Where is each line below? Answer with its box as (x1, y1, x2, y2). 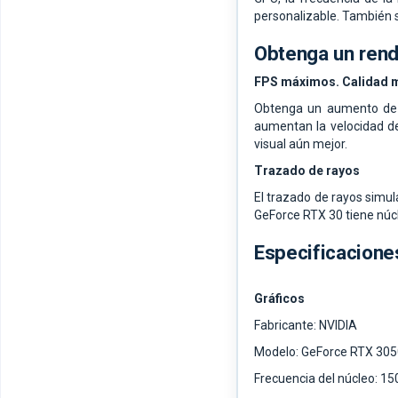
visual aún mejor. (254, 137, 347, 152)
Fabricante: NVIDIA (254, 318, 357, 333)
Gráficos (254, 291, 305, 306)
